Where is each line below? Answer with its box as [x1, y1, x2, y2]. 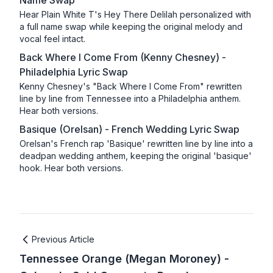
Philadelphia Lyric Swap [19, 66, 128, 79]
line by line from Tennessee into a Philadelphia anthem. [19, 93, 241, 104]
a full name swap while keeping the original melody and [19, 21, 243, 32]
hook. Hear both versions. [19, 163, 123, 174]
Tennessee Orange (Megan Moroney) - [19, 252, 229, 266]
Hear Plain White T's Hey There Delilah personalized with [19, 9, 251, 20]
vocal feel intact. [19, 34, 85, 44]
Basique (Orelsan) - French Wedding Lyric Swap [19, 123, 239, 136]
